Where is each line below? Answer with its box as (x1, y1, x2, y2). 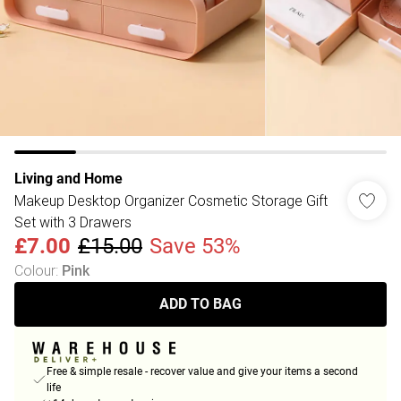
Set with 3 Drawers (14, 213, 132, 231)
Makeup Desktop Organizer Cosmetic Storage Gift (14, 192, 328, 209)
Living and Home (14, 170, 123, 187)
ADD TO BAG (159, 295, 242, 312)
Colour (14, 261, 55, 279)
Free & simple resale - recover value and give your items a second (47, 365, 358, 379)
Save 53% (149, 234, 241, 259)
